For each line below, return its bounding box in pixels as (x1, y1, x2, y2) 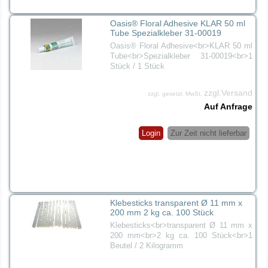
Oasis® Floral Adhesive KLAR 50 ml (110, 19, 246, 29)
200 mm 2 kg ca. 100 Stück (110, 207, 214, 217)
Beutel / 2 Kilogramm (110, 240, 184, 250)
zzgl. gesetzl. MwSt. (147, 90, 204, 98)
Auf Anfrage (203, 102, 252, 112)
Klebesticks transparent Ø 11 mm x (110, 197, 243, 208)
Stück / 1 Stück (110, 62, 165, 71)
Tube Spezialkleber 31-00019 (110, 28, 222, 38)
